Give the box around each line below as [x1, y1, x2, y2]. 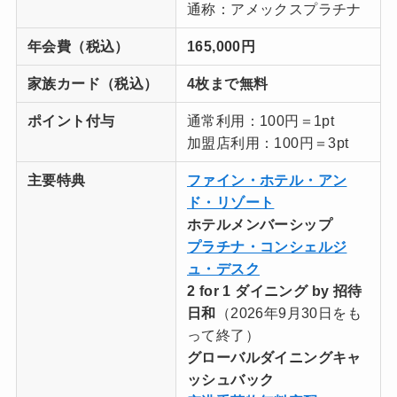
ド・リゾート [187, 194, 275, 211]
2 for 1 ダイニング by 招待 [187, 283, 362, 300]
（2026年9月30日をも [215, 305, 362, 322]
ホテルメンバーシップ [187, 216, 333, 233]
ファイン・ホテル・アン [187, 172, 347, 189]
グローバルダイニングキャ [187, 349, 362, 366]
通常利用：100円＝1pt [187, 113, 335, 129]
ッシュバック [187, 371, 275, 388]
